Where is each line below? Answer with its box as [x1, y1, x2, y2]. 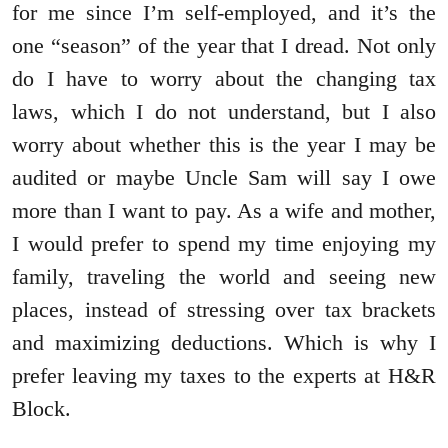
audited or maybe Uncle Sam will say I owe [12, 165, 436, 191]
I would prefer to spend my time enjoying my [12, 231, 436, 257]
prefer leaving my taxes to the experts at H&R [12, 363, 436, 389]
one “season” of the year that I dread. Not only [12, 33, 436, 59]
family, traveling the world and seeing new [12, 264, 436, 290]
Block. [12, 396, 71, 422]
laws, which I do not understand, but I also [12, 99, 436, 125]
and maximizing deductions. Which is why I [12, 330, 436, 356]
